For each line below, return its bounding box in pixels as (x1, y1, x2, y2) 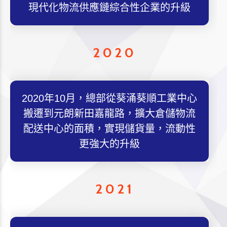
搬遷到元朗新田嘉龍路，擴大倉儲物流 (23, 108, 196, 119)
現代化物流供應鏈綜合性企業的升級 (28, 2, 191, 13)
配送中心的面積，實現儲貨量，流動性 (23, 123, 196, 134)
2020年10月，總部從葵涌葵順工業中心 (21, 93, 197, 104)
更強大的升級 (79, 138, 140, 149)
